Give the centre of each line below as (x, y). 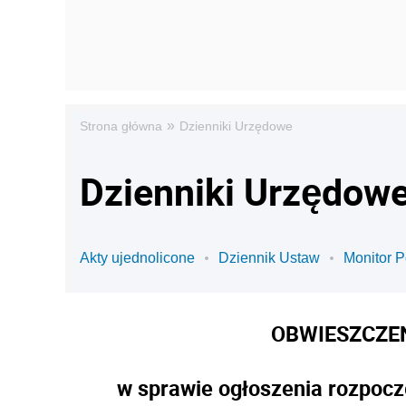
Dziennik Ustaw (269, 258)
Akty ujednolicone (137, 258)
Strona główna (121, 126)
